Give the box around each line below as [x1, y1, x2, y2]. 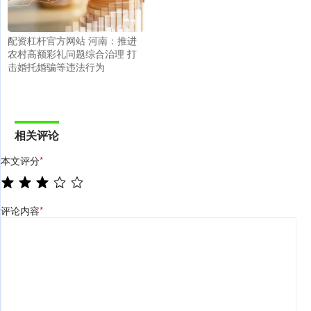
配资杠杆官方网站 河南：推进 [8, 33, 137, 47]
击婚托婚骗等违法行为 [8, 59, 105, 74]
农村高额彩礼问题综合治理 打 [8, 46, 137, 60]
